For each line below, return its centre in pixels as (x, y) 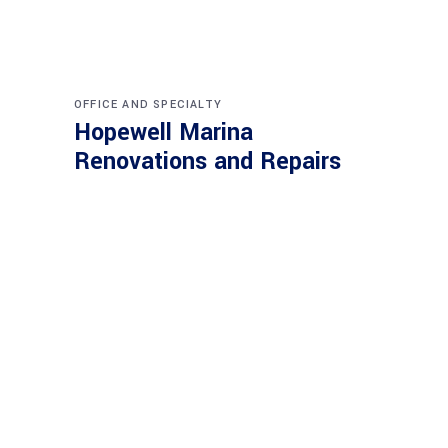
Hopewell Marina (163, 132)
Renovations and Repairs (207, 161)
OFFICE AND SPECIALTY (148, 104)
